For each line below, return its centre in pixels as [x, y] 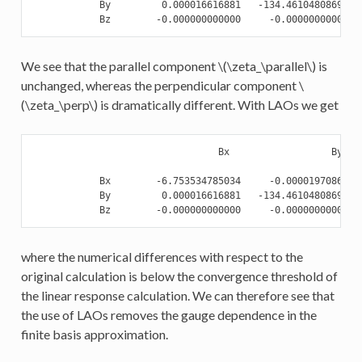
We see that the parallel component [119, 66]
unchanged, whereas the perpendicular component [160, 86]
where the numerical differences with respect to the [162, 257]
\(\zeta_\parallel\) [267, 66]
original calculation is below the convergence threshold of [179, 276]
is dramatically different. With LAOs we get [218, 105]
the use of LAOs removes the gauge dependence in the [168, 315]
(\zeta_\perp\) [59, 105]
